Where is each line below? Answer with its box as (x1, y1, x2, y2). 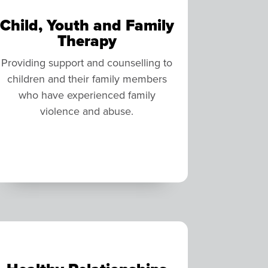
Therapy (57, 29, 117, 53)
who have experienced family (18, 87, 156, 103)
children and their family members (7, 71, 167, 87)
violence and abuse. (40, 103, 134, 119)
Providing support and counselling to (1, 55, 173, 71)
